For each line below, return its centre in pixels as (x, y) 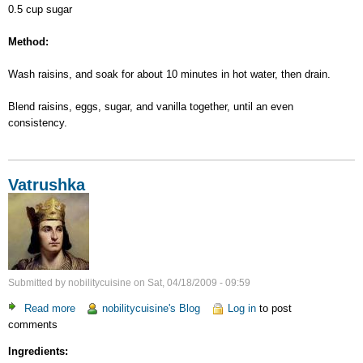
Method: (28, 41)
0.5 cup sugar (40, 9)
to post (273, 308)
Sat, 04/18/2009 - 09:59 (199, 283)
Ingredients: (38, 352)
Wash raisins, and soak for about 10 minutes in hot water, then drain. (169, 74)
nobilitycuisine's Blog (152, 308)
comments (33, 324)
